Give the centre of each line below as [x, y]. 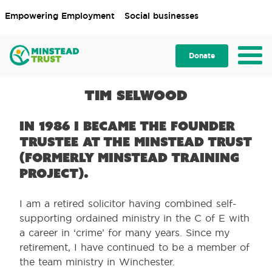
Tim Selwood [136, 95]
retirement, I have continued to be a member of [134, 247]
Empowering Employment [60, 16]
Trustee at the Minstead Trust [135, 142]
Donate [202, 56]
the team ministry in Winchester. [97, 262]
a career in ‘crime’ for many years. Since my [124, 233]
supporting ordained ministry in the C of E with [134, 218]
